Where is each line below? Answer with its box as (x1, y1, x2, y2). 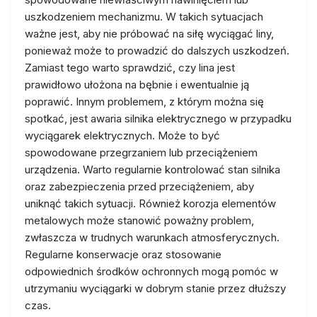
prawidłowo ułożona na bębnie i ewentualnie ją (25, 78, 249, 91)
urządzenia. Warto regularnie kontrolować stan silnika (25, 163, 280, 176)
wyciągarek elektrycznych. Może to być (25, 129, 220, 142)
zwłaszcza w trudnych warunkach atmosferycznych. (25, 231, 279, 244)
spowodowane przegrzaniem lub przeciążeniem (25, 146, 258, 159)
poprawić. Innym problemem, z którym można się (25, 95, 264, 108)
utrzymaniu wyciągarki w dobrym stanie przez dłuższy (25, 282, 286, 295)
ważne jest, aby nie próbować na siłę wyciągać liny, (25, 27, 274, 40)
